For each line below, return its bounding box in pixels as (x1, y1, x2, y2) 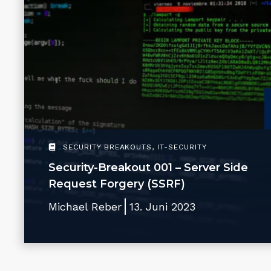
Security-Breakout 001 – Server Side (48, 161, 248, 174)
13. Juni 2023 (129, 200, 195, 213)
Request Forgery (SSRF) (48, 177, 185, 191)
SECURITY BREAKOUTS (63, 143, 152, 151)
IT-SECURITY (157, 143, 207, 151)
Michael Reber (48, 200, 122, 213)
